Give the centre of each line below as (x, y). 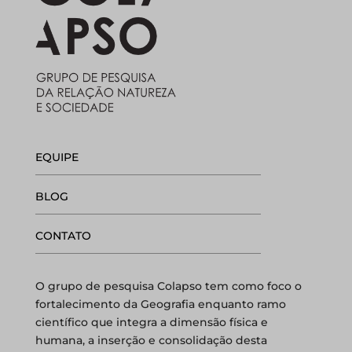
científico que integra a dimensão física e (151, 322)
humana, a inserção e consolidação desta (151, 340)
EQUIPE (57, 157)
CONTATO (63, 235)
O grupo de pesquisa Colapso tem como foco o (168, 286)
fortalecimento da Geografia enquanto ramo (160, 304)
